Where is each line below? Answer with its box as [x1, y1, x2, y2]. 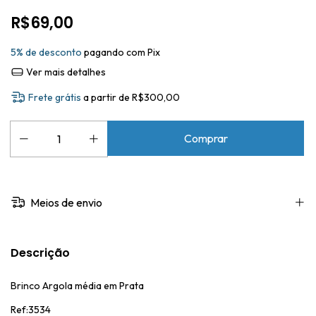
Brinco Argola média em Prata [11, 279, 144, 292]
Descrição [11, 244, 70, 261]
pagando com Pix [82, 46, 160, 59]
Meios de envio [28, 195, 103, 209]
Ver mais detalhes [23, 66, 106, 78]
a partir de [83, 91, 133, 104]
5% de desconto [11, 46, 82, 59]
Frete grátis [28, 91, 82, 104]
